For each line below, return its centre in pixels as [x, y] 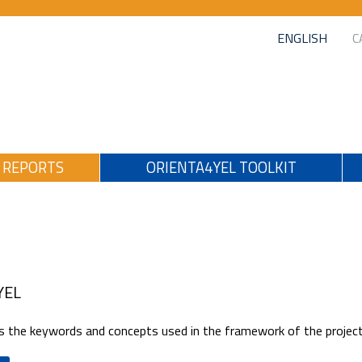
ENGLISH [302, 38]
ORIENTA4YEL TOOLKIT [221, 167]
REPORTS [33, 167]
